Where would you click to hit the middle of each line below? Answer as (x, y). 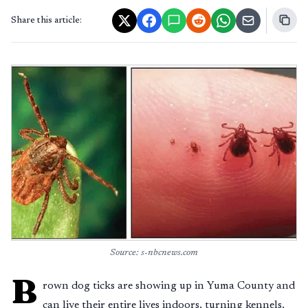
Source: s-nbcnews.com (154, 253)
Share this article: (46, 21)
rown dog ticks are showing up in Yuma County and (169, 286)
